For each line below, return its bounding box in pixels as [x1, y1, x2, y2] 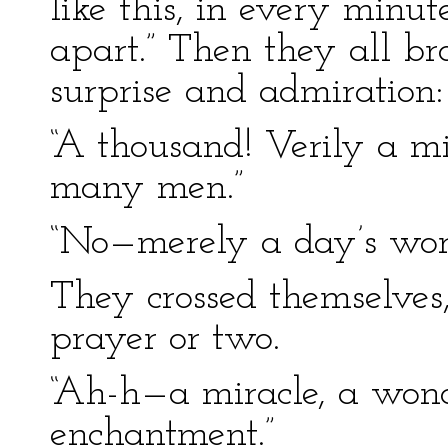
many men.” [50, 168, 244, 208]
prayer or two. [50, 319, 280, 359]
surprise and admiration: [50, 72, 443, 112]
